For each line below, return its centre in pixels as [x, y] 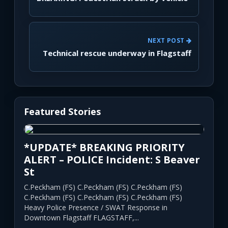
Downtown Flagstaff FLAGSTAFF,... [81, 218]
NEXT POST [167, 40]
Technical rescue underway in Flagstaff [117, 53]
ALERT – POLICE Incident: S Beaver [112, 160]
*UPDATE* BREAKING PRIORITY [104, 148]
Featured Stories [62, 112]
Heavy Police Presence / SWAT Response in [96, 208]
